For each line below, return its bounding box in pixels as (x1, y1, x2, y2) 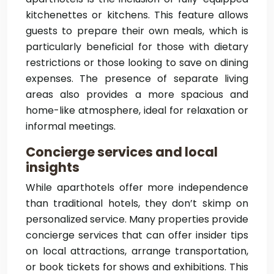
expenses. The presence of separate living (26, 72, 248, 86)
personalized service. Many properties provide (26, 212, 248, 226)
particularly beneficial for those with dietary (26, 40, 248, 54)
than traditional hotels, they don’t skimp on (26, 196, 248, 210)
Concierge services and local (26, 143, 218, 161)
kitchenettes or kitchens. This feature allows (26, 8, 248, 22)
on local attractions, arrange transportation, (26, 244, 248, 258)
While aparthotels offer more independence (26, 180, 248, 194)
